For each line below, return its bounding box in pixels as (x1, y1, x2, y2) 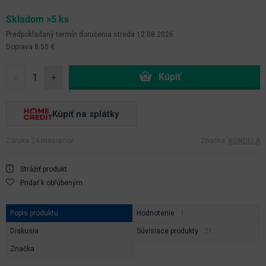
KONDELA (229, 136, 260, 145)
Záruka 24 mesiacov (6, 136, 74, 145)
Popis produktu (10, 208, 58, 217)
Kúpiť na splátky (52, 108, 119, 119)
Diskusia (10, 226, 39, 235)
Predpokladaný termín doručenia (6, 30, 113, 39)
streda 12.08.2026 (113, 30, 173, 39)
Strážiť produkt (20, 164, 67, 173)
